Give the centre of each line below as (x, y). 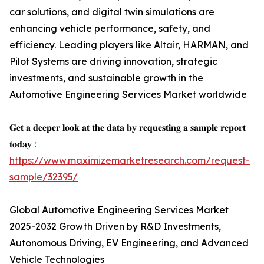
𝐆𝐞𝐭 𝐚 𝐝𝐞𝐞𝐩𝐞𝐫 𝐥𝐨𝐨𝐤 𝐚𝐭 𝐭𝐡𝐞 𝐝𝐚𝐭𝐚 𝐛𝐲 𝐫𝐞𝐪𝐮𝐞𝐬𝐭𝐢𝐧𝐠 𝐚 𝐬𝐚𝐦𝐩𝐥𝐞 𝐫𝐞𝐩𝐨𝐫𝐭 (128, 128)
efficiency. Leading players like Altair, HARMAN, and (129, 45)
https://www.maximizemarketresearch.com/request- (130, 161)
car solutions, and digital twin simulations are (112, 12)
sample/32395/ (44, 177)
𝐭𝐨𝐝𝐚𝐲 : (23, 144)
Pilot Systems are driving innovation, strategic (113, 62)
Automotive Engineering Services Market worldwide (128, 95)
